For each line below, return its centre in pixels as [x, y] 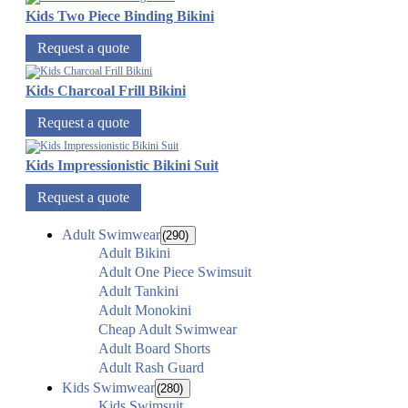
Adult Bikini [134, 253]
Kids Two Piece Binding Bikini [120, 16]
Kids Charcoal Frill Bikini [106, 91]
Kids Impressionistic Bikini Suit [122, 166]
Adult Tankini [138, 291]
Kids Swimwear [108, 388]
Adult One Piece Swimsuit [175, 272]
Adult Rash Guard [151, 368]
